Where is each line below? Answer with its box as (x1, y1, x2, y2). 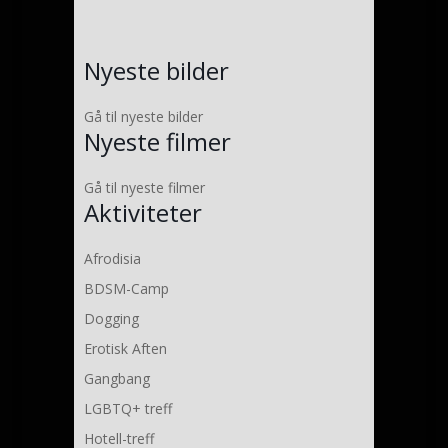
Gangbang (84, 369, 150, 388)
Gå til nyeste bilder (84, 107, 203, 126)
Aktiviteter (84, 196, 202, 229)
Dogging (84, 309, 139, 328)
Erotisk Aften (84, 339, 167, 358)
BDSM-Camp (84, 279, 169, 298)
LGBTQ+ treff (84, 399, 172, 418)
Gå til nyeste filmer (84, 178, 205, 197)
